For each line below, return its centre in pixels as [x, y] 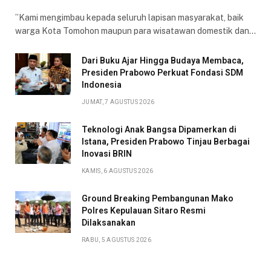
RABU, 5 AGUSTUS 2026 [116, 240]
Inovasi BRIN [107, 153]
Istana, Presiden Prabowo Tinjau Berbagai [166, 141]
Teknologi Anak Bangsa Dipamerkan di [159, 129]
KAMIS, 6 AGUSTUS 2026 [118, 171]
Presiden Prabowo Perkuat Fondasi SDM [162, 72]
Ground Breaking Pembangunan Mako [158, 198]
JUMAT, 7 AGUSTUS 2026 [118, 102]
